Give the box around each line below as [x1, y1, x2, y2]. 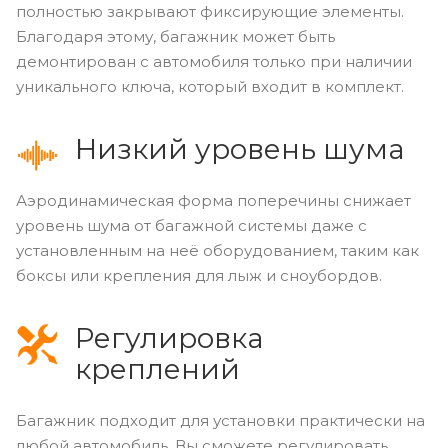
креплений [74, 351, 240, 386]
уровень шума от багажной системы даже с [16, 215, 367, 235]
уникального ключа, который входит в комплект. [16, 76, 404, 96]
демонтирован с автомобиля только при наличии [16, 51, 412, 71]
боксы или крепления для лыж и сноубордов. [16, 265, 382, 285]
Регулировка [74, 320, 263, 355]
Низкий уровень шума [74, 131, 404, 166]
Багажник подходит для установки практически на [16, 410, 425, 430]
